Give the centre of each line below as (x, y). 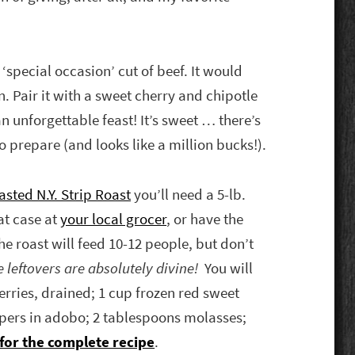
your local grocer (114, 219)
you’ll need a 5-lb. (189, 195)
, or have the (205, 219)
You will (229, 269)
